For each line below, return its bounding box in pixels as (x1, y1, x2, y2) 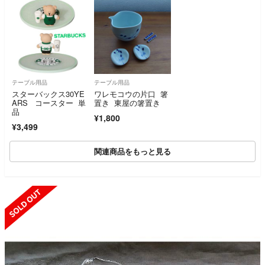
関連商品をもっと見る (94, 146, 171, 157)
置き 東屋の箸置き (93, 97, 160, 109)
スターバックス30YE (12, 88, 85, 100)
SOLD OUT (195, 186, 235, 198)
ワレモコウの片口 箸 (93, 88, 168, 100)
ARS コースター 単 (12, 97, 86, 109)
